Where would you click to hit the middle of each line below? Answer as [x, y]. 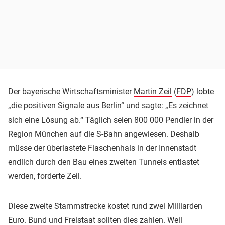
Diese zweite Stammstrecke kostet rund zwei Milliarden [105, 206]
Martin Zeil [153, 91]
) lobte [203, 91]
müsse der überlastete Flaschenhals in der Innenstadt [102, 148]
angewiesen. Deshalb [161, 134]
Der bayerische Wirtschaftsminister [71, 91]
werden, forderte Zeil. [45, 176]
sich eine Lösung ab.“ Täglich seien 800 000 [87, 120]
